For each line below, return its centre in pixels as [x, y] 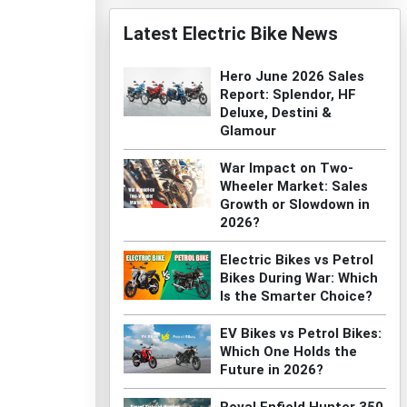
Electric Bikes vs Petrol [296, 260]
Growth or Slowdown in [294, 204]
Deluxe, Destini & [275, 113]
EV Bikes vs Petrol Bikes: [300, 333]
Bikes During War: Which [298, 278]
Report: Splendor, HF [288, 94]
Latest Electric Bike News [230, 34]
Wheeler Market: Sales [293, 186]
